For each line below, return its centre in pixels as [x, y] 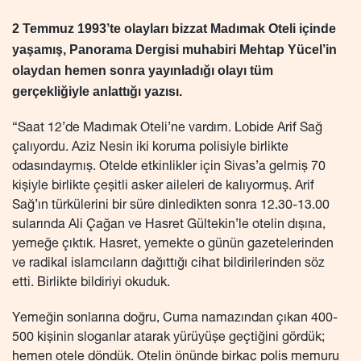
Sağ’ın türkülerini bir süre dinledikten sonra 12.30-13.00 [171, 206]
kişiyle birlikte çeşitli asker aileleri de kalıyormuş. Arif [163, 187]
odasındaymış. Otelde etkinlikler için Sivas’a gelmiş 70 [169, 167]
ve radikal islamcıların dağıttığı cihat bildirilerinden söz [168, 264]
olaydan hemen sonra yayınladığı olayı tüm [143, 70]
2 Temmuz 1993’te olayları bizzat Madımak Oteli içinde [174, 28]
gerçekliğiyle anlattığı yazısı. [97, 91]
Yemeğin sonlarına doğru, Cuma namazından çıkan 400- [175, 319]
